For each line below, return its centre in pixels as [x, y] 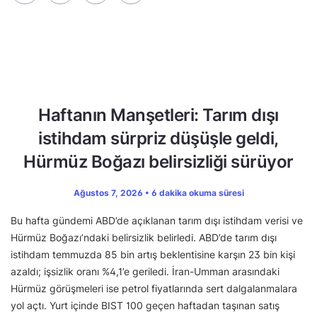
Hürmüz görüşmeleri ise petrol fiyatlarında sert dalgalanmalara [154, 289]
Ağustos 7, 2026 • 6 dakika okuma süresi [158, 193]
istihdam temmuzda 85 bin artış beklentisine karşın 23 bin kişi [153, 255]
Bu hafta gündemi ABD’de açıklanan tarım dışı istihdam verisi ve [157, 221]
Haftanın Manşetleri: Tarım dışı [158, 115]
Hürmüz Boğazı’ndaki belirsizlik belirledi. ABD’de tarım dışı [144, 238]
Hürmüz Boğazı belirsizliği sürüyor [158, 162]
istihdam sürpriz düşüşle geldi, [158, 139]
